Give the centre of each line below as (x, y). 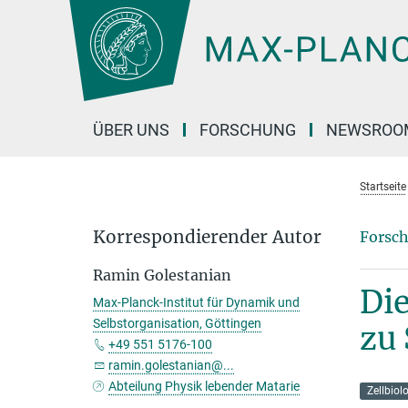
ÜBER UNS (131, 130)
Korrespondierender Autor (207, 237)
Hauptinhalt (42, 17)
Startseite (382, 187)
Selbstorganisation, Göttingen (177, 323)
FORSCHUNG (248, 130)
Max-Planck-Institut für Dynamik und (196, 302)
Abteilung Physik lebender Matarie (204, 386)
